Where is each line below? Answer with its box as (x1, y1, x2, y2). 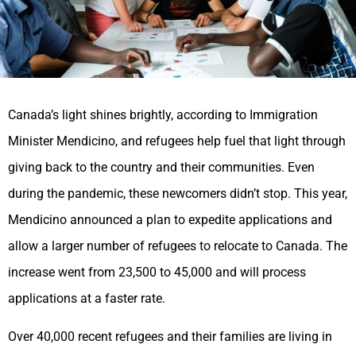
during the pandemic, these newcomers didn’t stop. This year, (8, 186, 347, 202)
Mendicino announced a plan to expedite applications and (8, 212, 332, 228)
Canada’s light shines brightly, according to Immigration (8, 107, 318, 123)
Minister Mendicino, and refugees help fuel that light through (8, 133, 346, 149)
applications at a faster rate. (8, 291, 168, 307)
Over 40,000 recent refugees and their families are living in (8, 328, 332, 344)
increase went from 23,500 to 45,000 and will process (8, 265, 306, 281)
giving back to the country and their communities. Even (8, 160, 315, 176)
